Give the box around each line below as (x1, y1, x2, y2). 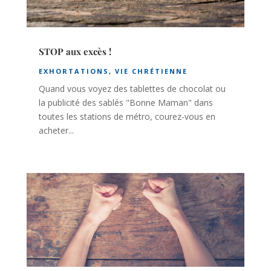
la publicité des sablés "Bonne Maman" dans (38, 97, 213, 109)
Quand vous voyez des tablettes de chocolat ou (38, 83, 226, 95)
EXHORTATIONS (38, 67, 109, 76)
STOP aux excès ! (38, 45, 111, 58)
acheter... (38, 125, 74, 137)
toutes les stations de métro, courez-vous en (38, 111, 215, 123)
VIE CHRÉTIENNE (114, 67, 188, 76)
